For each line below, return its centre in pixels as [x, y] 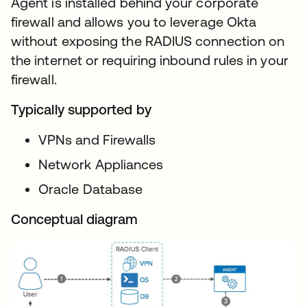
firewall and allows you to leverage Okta [134, 22]
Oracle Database [91, 189]
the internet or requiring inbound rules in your [150, 60]
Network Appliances [101, 164]
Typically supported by [81, 110]
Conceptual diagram [75, 219]
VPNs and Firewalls [97, 140]
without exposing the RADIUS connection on [148, 41]
